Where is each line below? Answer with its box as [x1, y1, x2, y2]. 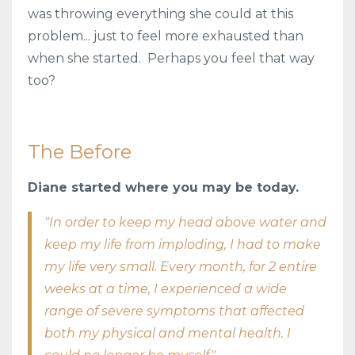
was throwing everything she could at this [28, 6, 293, 21]
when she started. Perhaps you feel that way [28, 50, 315, 66]
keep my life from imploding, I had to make [44, 236, 321, 252]
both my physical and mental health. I [44, 325, 291, 341]
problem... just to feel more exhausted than [28, 28, 303, 44]
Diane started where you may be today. [28, 179, 303, 195]
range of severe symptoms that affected [44, 303, 304, 319]
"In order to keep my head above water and [44, 214, 326, 230]
